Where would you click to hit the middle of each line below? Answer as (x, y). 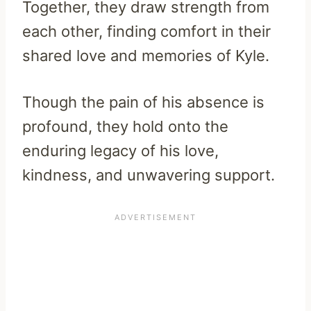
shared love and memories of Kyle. (146, 55)
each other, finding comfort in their (146, 31)
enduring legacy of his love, (120, 150)
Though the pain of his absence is (143, 102)
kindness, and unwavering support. (149, 175)
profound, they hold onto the (125, 126)
